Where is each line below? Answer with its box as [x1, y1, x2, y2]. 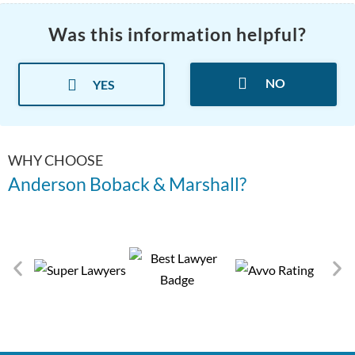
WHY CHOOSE [8, 151, 103, 170]
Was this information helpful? [48, 22, 307, 45]
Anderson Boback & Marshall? [8, 173, 246, 196]
